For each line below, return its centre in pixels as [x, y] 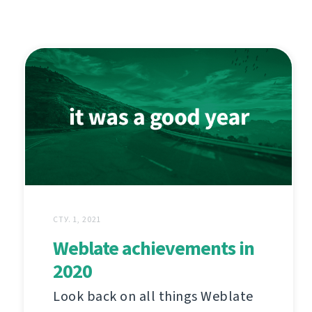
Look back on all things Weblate [153, 297]
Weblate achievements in [154, 249]
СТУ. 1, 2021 [77, 220]
